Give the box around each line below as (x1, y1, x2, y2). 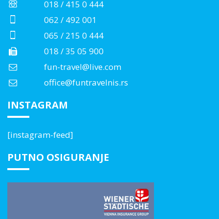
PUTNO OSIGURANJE (7, 151, 109, 164)
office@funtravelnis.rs (44, 76, 128, 88)
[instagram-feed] (7, 129, 73, 140)
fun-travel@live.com (44, 61, 121, 72)
